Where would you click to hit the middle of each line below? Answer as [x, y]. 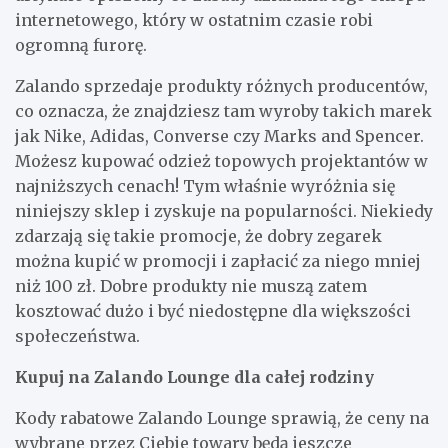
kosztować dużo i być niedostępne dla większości [213, 310]
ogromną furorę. [81, 44]
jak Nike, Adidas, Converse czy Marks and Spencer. [219, 135]
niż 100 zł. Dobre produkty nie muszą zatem [191, 285]
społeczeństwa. [77, 335]
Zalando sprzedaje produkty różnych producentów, [221, 85]
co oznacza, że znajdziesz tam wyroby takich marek [223, 110]
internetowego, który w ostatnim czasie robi [194, 19]
